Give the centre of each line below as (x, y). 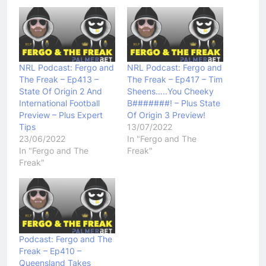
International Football (59, 103)
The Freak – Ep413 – (59, 80)
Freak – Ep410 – (50, 251)
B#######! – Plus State (174, 103)
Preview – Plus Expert (61, 115)
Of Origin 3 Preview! (166, 115)
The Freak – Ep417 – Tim (175, 80)
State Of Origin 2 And (61, 91)
